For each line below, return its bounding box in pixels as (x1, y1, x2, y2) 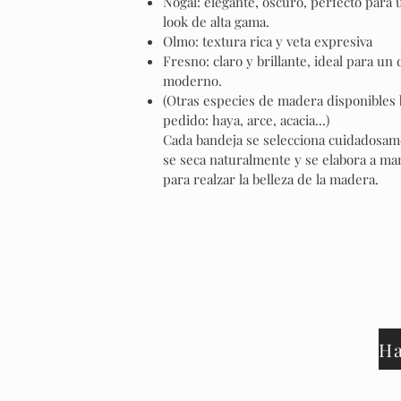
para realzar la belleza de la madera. (163, 170, 379, 188)
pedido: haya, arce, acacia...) (163, 111, 329, 129)
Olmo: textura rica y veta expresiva (163, 32, 372, 50)
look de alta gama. (163, 13, 269, 30)
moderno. (163, 72, 222, 90)
